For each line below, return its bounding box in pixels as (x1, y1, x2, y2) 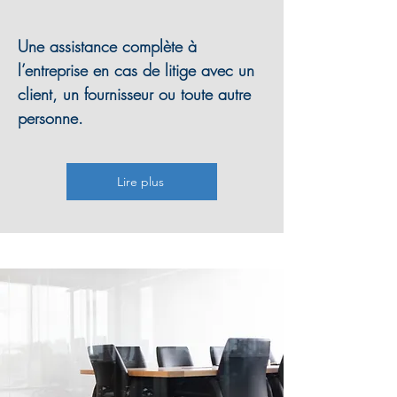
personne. (18, 107, 83, 128)
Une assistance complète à (18, 35, 197, 57)
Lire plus (116, 174, 164, 190)
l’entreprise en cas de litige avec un (18, 59, 254, 81)
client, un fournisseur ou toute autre (18, 83, 251, 105)
